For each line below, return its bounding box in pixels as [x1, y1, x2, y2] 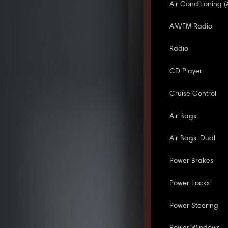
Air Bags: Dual [169, 135, 216, 142]
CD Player [169, 68, 203, 75]
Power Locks [169, 180, 210, 187]
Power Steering [169, 202, 219, 210]
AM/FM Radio [169, 23, 213, 31]
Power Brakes [169, 157, 214, 165]
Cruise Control [169, 90, 217, 98]
